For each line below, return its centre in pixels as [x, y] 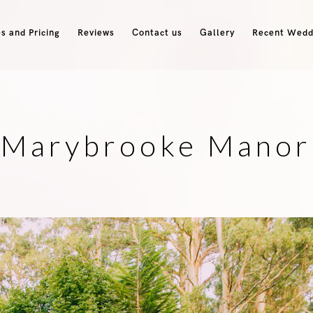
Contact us [157, 33]
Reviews [96, 33]
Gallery [217, 33]
